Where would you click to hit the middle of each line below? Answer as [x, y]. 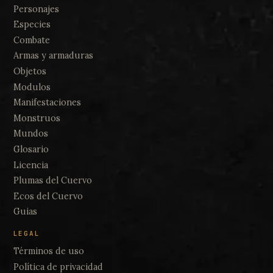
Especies [32, 25]
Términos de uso [48, 251]
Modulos [32, 87]
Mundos [30, 134]
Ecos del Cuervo [48, 196]
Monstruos [37, 118]
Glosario [31, 149]
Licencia [30, 165]
